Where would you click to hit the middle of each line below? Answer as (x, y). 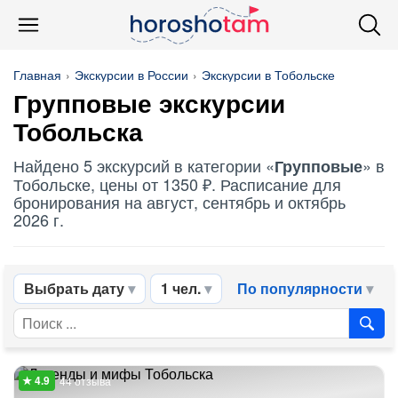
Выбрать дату (74, 288)
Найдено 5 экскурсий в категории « (144, 165)
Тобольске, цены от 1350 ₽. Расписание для (177, 184)
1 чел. (181, 288)
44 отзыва (85, 381)
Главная (37, 75)
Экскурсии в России (131, 75)
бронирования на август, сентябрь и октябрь (179, 202)
